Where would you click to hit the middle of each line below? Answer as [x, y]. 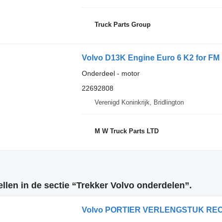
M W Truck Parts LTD [126, 131]
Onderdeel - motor [111, 73]
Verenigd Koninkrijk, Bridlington [139, 102]
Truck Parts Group [122, 24]
